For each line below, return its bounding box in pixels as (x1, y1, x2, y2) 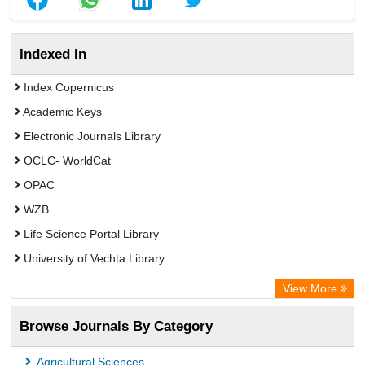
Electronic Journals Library (20, 130, 161, 143)
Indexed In (20, 46, 86, 62)
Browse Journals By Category (20, 318, 213, 334)
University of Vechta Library (20, 252, 165, 265)
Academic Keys (20, 105, 102, 118)
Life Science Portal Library (20, 227, 159, 240)
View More (283, 282, 341, 295)
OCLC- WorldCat (20, 154, 111, 167)
